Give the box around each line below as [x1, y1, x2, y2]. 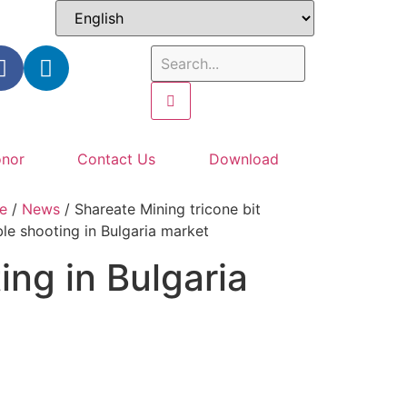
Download [208, 150, 279, 168]
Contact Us [77, 150, 156, 168]
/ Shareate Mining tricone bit [59, 200, 261, 218]
